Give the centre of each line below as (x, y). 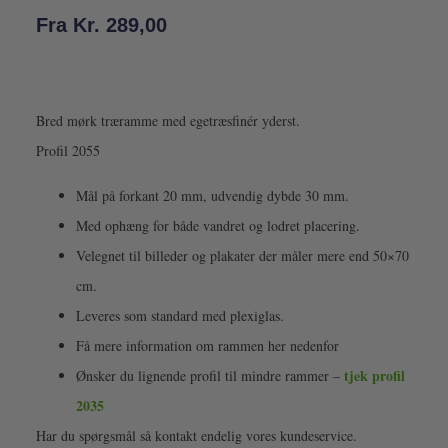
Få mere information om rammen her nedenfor (207, 345)
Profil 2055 (67, 151)
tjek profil (374, 375)
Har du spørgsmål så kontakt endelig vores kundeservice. (196, 435)
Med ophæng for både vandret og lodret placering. (217, 225)
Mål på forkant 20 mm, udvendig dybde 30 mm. (212, 195)
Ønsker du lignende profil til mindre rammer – (209, 375)
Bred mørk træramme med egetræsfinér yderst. (167, 121)
